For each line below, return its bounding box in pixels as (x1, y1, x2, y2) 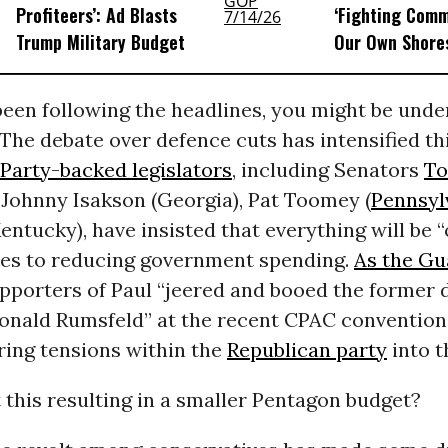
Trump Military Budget (15, 29, 185, 56)
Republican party (226, 337, 387, 362)
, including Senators (231, 157, 424, 182)
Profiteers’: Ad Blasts (15, 2, 177, 29)
